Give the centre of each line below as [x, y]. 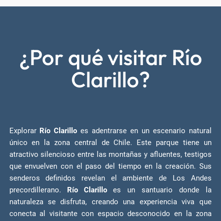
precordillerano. [38, 190]
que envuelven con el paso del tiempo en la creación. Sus [110, 166]
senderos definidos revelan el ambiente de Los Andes [110, 178]
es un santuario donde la [159, 190]
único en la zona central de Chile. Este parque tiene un [110, 143]
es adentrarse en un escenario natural [144, 131]
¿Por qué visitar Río [110, 57]
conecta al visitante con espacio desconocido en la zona [110, 214]
